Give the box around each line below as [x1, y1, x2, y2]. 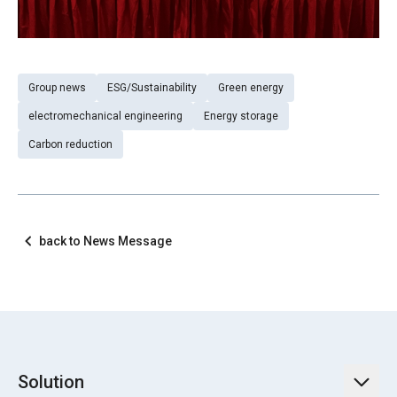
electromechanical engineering [28, 110, 183, 122]
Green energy [218, 82, 284, 94]
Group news [28, 82, 86, 94]
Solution [18, 371, 84, 393]
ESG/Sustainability [107, 82, 197, 94]
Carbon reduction [28, 138, 113, 151]
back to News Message [39, 233, 172, 248]
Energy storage [204, 110, 278, 122]
